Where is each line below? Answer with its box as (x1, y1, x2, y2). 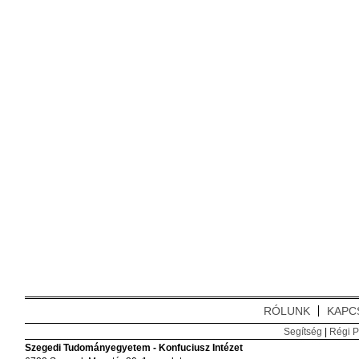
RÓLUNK (263, 304, 310, 317)
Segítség (283, 325, 322, 337)
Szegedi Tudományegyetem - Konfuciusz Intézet (24, 341, 243, 353)
